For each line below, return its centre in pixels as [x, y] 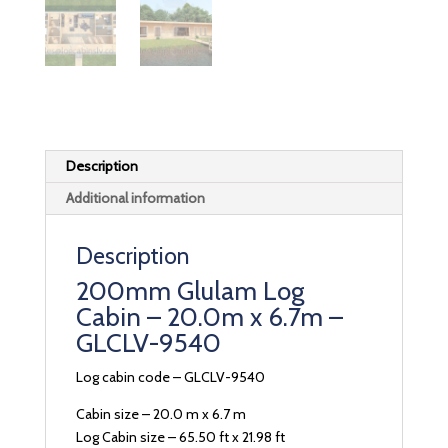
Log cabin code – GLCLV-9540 [170, 376]
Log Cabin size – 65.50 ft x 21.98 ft [180, 436]
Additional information [135, 197]
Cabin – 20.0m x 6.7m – [209, 316]
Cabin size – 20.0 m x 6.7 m [160, 413]
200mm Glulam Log [189, 290]
